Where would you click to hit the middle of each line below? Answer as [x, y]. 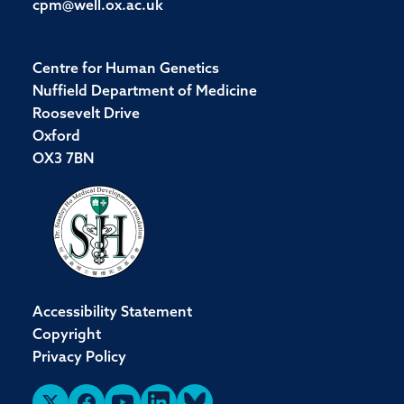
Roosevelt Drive [86, 115]
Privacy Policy [79, 358]
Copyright [67, 335]
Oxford [56, 137]
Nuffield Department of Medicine [145, 92]
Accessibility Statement [112, 313]
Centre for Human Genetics [126, 69]
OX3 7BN [63, 160]
